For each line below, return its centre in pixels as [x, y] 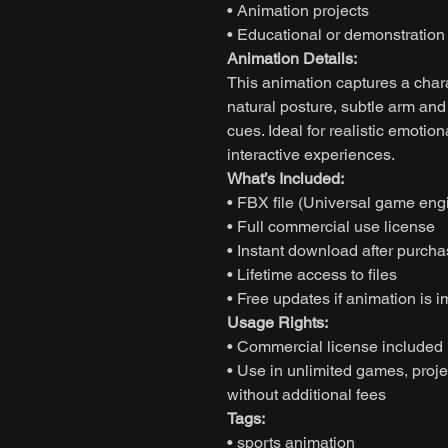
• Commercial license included [335, 346]
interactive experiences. [311, 154]
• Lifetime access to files [312, 274]
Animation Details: [292, 58]
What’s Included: [285, 178]
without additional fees [306, 394]
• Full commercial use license [331, 226]
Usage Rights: [277, 322]
